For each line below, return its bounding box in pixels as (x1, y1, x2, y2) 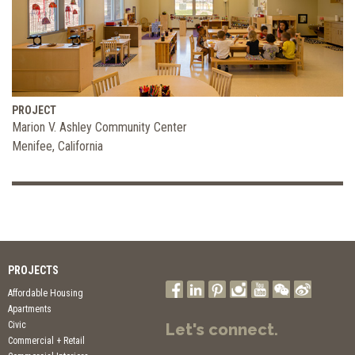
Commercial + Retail (8, 335, 85, 347)
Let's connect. (166, 320, 278, 340)
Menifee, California (12, 139, 103, 155)
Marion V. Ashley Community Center (12, 120, 187, 136)
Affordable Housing (8, 288, 83, 300)
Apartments (8, 303, 52, 315)
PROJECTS (8, 264, 59, 277)
